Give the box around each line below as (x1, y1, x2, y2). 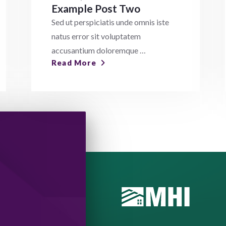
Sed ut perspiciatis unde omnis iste (51, 17, 169, 27)
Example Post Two (51, 2, 140, 15)
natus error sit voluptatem (51, 31, 141, 41)
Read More (51, 58, 96, 67)
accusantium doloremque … (51, 45, 146, 55)
